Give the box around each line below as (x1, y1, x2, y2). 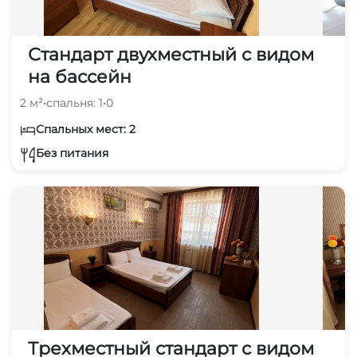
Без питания (36, 146, 108, 161)
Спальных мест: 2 (36, 121, 135, 136)
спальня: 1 (46, 95, 103, 110)
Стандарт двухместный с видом (28, 43, 314, 65)
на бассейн (28, 65, 131, 88)
